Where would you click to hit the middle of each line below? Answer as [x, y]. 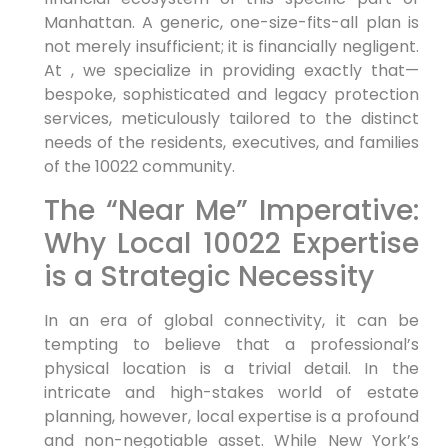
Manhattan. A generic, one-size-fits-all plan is [231, 23]
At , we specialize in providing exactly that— [231, 71]
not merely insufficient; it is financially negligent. [231, 47]
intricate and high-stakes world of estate [231, 392]
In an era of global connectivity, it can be [231, 320]
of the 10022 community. [139, 167]
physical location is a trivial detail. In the [231, 368]
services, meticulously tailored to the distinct [231, 119]
